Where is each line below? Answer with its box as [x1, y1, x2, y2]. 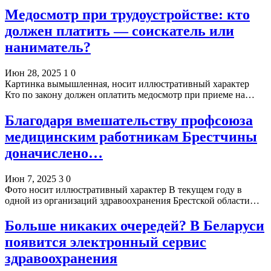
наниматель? [5, 39, 91, 55]
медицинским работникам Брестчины [5, 128, 257, 145]
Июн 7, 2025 [5, 173, 56, 184]
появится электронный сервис [5, 234, 206, 250]
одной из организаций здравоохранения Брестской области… [5, 195, 260, 206]
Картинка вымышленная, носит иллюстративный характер [5, 78, 249, 89]
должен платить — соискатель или [5, 22, 234, 39]
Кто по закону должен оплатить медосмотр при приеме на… [5, 89, 255, 100]
